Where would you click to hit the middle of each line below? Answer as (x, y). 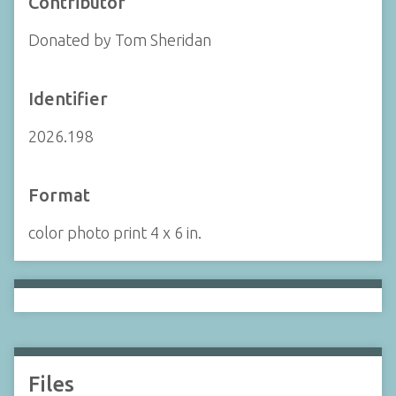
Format (59, 195)
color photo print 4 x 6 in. (115, 232)
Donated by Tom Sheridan (120, 39)
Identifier (68, 98)
